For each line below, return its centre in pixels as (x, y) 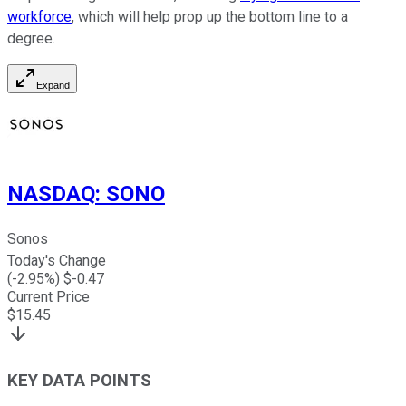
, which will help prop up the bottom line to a (210, 17)
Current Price (48, 297)
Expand (53, 86)
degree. (31, 39)
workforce (39, 17)
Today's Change (57, 261)
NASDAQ (51, 194)
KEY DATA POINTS (79, 380)
